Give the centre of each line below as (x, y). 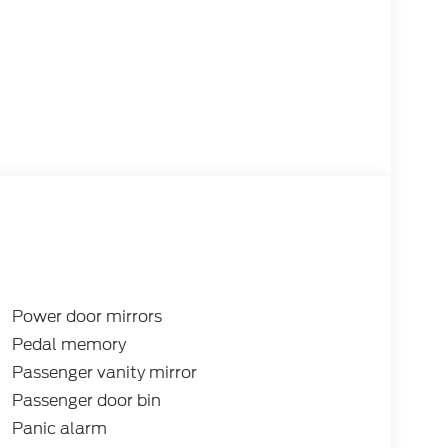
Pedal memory (68, 345)
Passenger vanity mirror (104, 373)
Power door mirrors (86, 317)
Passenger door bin (86, 401)
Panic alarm (59, 429)
